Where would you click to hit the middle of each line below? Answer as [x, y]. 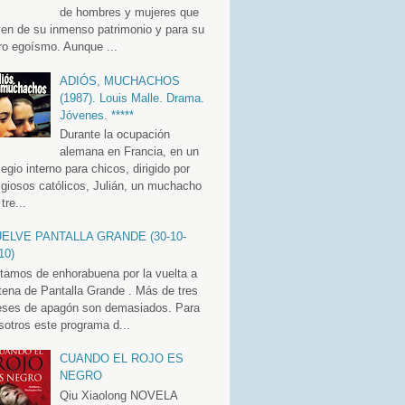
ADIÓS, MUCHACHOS [119, 80]
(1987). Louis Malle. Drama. [132, 98]
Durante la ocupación [114, 135]
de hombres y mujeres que [129, 13]
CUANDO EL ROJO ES [121, 359]
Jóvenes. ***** [96, 115]
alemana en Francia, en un [129, 152]
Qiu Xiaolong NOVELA [118, 395]
